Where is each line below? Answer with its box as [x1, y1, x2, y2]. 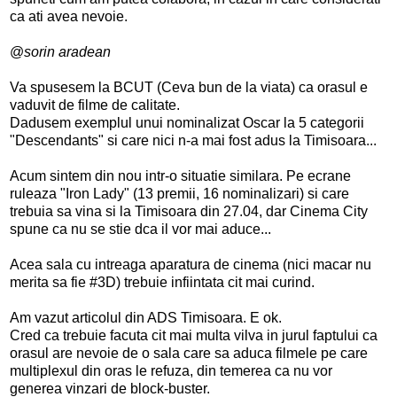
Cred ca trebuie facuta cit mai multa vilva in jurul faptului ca [10, 327, 378, 343]
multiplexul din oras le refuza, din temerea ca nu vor [10, 362, 332, 378]
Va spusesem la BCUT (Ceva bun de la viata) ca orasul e [10, 79, 368, 95]
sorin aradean [24, 43, 111, 59]
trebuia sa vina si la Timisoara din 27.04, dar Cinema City [10, 203, 368, 219]
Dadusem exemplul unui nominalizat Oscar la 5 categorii [10, 114, 364, 130]
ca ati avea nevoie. [10, 8, 128, 24]
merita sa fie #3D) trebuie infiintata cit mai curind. [10, 274, 315, 290]
